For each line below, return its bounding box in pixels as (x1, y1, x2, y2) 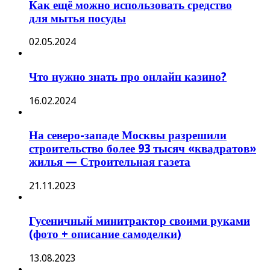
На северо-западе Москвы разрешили (29, 129, 227, 142)
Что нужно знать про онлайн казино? (29, 71, 227, 84)
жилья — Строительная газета (29, 155, 190, 169)
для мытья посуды (29, 11, 126, 25)
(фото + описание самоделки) (29, 227, 181, 240)
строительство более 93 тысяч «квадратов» (29, 142, 256, 155)
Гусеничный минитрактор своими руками (29, 214, 250, 227)
